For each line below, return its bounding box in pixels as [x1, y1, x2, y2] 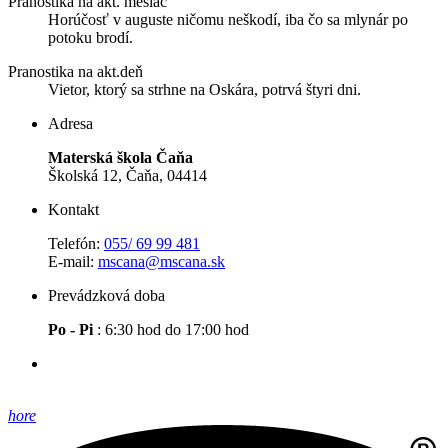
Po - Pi [48, 321, 93, 339]
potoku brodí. [48, 29, 133, 47]
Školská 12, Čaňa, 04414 [48, 167, 207, 185]
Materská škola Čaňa [48, 149, 193, 167]
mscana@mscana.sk [98, 253, 225, 271]
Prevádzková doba [48, 287, 165, 305]
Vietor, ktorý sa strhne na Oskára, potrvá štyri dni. [48, 81, 361, 99]
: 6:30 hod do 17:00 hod [93, 321, 249, 339]
